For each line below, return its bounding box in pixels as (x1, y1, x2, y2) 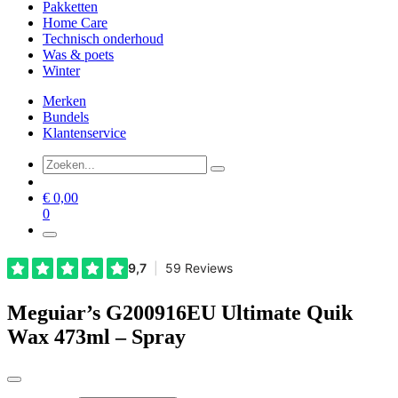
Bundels (43, 109, 89, 125)
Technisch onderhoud (43, 31, 163, 47)
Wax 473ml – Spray (7, 325, 186, 349)
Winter (43, 63, 80, 79)
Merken (43, 93, 86, 109)
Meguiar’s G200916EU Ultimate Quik (7, 301, 353, 325)
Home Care (43, 15, 107, 31)
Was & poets (43, 47, 114, 63)
